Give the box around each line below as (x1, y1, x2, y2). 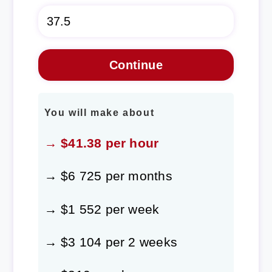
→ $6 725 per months (44, 169, 172, 183)
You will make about (44, 107, 155, 118)
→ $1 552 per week (44, 202, 160, 216)
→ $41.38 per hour (44, 136, 159, 151)
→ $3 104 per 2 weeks (44, 234, 177, 249)
